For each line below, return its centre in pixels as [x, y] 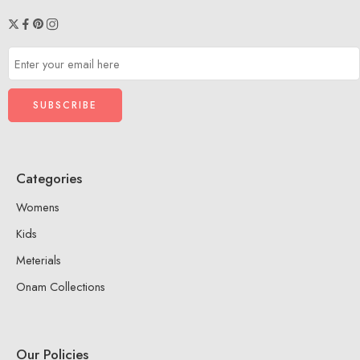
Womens [38, 207]
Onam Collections [61, 286]
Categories [49, 179]
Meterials [39, 260]
